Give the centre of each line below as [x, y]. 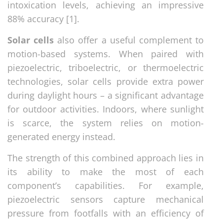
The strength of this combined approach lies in [106, 158]
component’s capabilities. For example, [106, 185]
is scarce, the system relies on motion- [106, 123]
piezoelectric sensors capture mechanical [106, 199]
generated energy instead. [61, 136]
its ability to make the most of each [106, 171]
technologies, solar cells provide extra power [106, 81]
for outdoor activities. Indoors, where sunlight [106, 109]
